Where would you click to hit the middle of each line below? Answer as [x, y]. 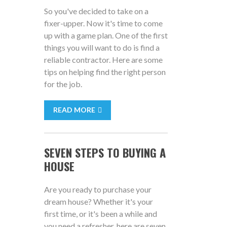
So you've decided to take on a [96, 11]
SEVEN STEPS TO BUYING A [105, 153]
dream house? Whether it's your [98, 201]
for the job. [63, 84]
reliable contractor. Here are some [103, 60]
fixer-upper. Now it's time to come [103, 23]
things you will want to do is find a [102, 47]
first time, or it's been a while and [100, 214]
